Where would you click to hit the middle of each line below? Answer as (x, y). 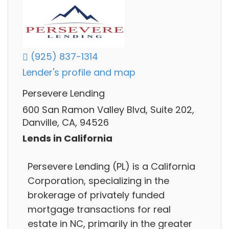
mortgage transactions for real (99, 209)
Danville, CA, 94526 (66, 122)
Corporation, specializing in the (98, 180)
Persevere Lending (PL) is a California (111, 166)
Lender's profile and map (79, 73)
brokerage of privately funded (96, 195)
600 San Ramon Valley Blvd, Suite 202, (108, 109)
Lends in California (67, 139)
